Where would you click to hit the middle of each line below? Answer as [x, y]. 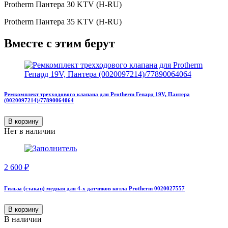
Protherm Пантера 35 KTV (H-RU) [63, 21]
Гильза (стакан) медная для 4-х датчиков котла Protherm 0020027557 [94, 189]
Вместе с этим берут [60, 43]
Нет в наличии [30, 131]
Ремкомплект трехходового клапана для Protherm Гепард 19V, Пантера [97, 94]
